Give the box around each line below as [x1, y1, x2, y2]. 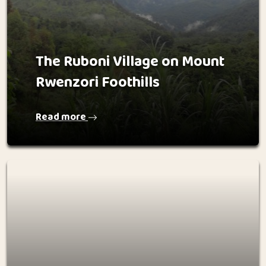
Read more [36, 109, 88, 125]
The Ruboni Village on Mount [36, 50, 224, 74]
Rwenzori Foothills [36, 71, 160, 94]
